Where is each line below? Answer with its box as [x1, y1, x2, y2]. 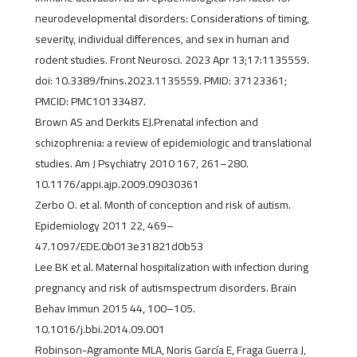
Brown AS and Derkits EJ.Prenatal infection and [34, 112, 258, 133]
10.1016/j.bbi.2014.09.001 [34, 319, 165, 340]
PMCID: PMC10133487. [34, 91, 146, 112]
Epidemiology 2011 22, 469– [34, 215, 174, 237]
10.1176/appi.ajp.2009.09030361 [34, 174, 199, 195]
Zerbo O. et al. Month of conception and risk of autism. [34, 194, 291, 216]
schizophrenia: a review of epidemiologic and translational [34, 132, 312, 154]
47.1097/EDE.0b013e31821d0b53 [34, 236, 203, 257]
